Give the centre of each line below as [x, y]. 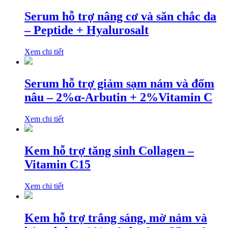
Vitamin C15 [58, 164]
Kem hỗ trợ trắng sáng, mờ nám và [116, 218]
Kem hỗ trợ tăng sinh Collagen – [109, 150]
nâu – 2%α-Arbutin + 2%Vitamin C [118, 97]
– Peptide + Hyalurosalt [87, 30]
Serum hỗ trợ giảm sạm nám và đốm [119, 83]
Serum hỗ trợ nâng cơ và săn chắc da [120, 17]
